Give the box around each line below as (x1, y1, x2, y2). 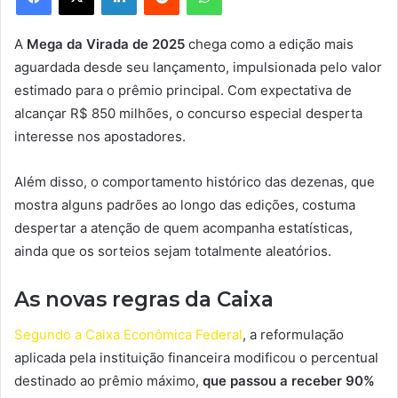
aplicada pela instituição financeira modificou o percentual (14, 349, 378, 367)
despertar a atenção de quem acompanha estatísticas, (14, 219, 353, 236)
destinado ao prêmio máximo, (14, 372, 203, 390)
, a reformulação (243, 326, 344, 344)
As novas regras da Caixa (14, 286, 274, 312)
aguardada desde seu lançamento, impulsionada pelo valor (14, 58, 382, 76)
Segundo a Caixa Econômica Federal (14, 326, 243, 344)
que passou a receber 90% (203, 372, 375, 390)
